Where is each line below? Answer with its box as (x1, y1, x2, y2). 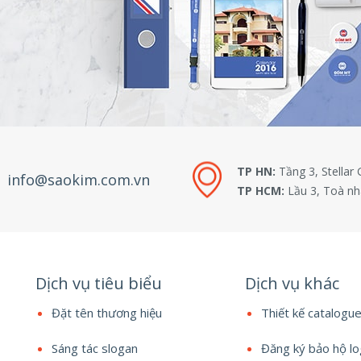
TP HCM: (237, 182, 284, 198)
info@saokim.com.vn (7, 169, 150, 189)
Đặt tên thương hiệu (52, 305, 162, 321)
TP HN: (237, 163, 276, 179)
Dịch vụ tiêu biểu (35, 272, 162, 294)
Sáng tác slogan (52, 340, 138, 356)
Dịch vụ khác (244, 272, 339, 294)
